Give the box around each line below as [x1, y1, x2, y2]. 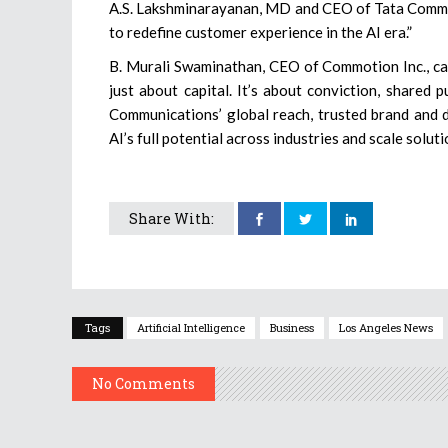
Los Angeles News [339, 319, 433, 335]
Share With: [129, 208, 214, 228]
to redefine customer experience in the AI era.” [109, 22, 412, 41]
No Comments [92, 373, 195, 393]
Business [270, 319, 314, 335]
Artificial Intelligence [137, 319, 245, 335]
